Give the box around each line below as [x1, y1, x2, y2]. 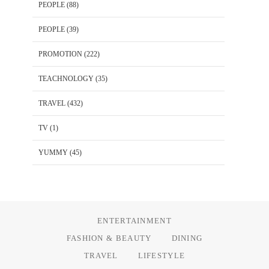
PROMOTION [38, 49, 82, 58]
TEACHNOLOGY [38, 74, 94, 83]
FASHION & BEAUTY [66, 233, 152, 243]
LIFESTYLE [138, 250, 186, 260]
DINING [171, 233, 203, 243]
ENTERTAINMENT [97, 216, 172, 225]
